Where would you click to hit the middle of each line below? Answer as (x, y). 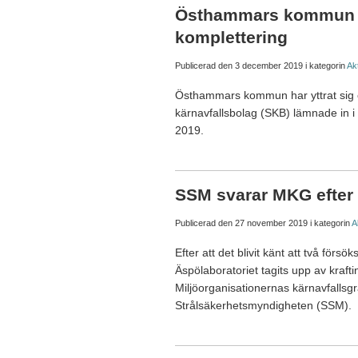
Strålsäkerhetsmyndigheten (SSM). (263, 306)
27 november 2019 (271, 223)
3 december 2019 (269, 66)
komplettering (231, 38)
